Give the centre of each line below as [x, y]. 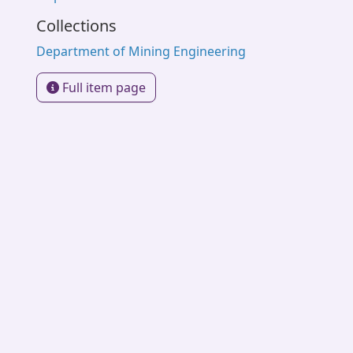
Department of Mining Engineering [141, 51]
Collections [76, 26]
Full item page [102, 87]
